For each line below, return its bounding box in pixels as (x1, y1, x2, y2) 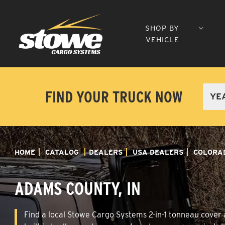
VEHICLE (145, 35, 179, 44)
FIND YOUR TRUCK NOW (45, 87, 182, 106)
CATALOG (45, 148, 79, 156)
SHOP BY (145, 23, 180, 33)
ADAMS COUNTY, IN (15, 177, 141, 199)
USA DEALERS (133, 148, 183, 156)
